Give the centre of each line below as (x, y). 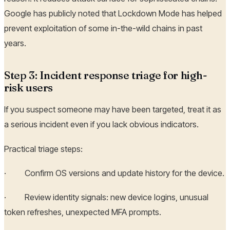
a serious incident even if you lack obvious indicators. (101, 124)
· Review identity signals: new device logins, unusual (106, 197)
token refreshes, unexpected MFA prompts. (83, 212)
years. (15, 43)
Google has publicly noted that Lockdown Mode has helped (113, 13)
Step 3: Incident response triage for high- (106, 75)
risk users (28, 87)
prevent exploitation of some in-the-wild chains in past (103, 28)
